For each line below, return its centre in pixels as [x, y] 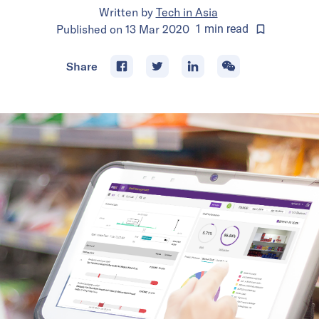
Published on [90, 29]
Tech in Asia [187, 12]
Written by [126, 12]
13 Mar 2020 [157, 29]
